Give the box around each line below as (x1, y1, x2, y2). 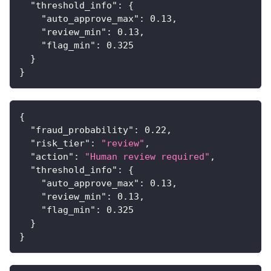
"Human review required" (85, 151, 210, 163)
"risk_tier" (30, 138, 90, 149)
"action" (30, 151, 74, 163)
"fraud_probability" (30, 125, 134, 136)
